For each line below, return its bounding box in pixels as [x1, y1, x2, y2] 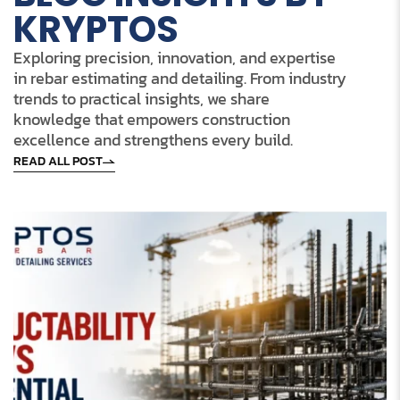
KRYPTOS [13, 4, 179, 55]
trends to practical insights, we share [13, 87, 270, 112]
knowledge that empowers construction [13, 107, 290, 132]
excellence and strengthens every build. [13, 128, 293, 153]
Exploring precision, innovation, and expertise [13, 46, 336, 71]
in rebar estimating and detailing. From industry [13, 66, 346, 91]
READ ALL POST [13, 152, 103, 171]
